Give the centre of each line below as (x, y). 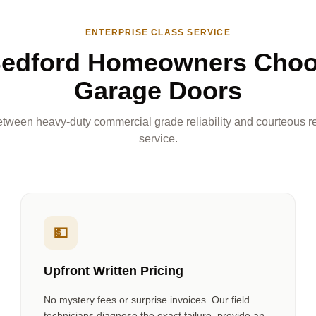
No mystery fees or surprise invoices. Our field (147, 300)
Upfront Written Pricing (114, 271)
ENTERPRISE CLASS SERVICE (158, 32)
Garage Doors (158, 91)
